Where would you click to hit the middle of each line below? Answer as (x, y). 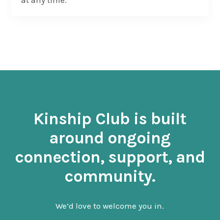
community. (110, 177)
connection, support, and (110, 157)
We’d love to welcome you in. (110, 206)
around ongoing (110, 138)
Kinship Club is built (110, 119)
